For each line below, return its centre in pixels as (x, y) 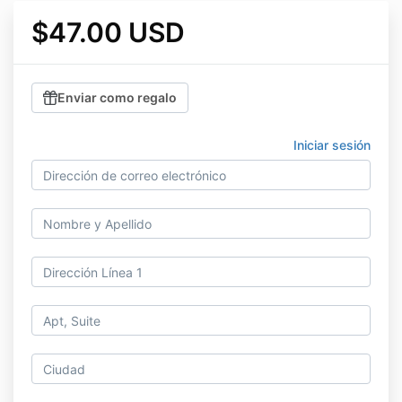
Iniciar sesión (332, 145)
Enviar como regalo (117, 97)
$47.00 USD (108, 32)
